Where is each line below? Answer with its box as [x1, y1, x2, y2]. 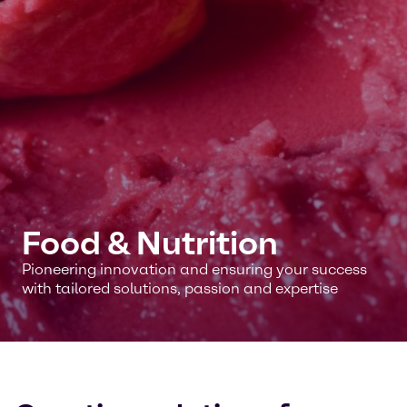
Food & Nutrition [22, 223, 278, 263]
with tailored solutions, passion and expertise [22, 280, 338, 297]
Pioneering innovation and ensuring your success [22, 261, 367, 278]
